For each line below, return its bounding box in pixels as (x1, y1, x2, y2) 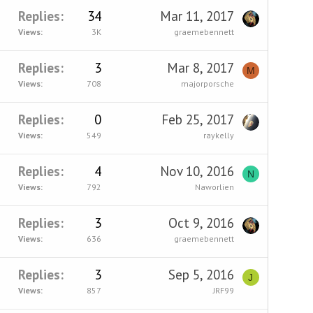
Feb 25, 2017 (161, 110, 234, 128)
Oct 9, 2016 (168, 214, 234, 231)
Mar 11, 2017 (159, 7, 234, 24)
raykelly (203, 129, 234, 140)
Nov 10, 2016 (159, 162, 234, 180)
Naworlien (194, 181, 234, 192)
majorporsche (180, 78, 234, 89)
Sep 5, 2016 (168, 265, 234, 283)
